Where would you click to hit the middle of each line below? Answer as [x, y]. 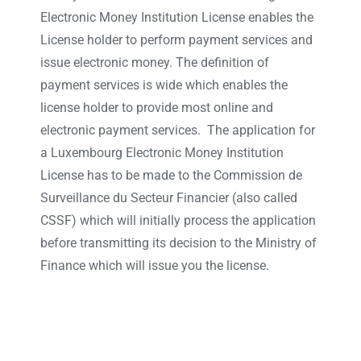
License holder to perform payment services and [176, 40]
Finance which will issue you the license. [154, 266]
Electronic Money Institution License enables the [176, 18]
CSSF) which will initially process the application [178, 221]
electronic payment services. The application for [177, 131]
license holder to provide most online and [156, 108]
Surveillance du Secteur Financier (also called [168, 198]
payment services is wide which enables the [164, 85]
